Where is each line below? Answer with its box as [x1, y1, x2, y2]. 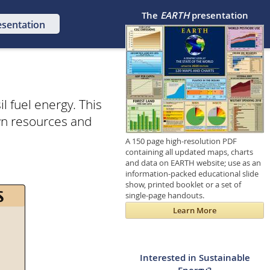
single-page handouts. [125, 189, 204, 201]
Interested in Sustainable [139, 251, 250, 265]
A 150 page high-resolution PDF [125, 135, 237, 146]
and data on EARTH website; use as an [125, 157, 261, 168]
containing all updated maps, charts [125, 146, 253, 157]
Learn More [173, 205, 216, 216]
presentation [189, 9, 248, 22]
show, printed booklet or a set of [125, 178, 241, 190]
